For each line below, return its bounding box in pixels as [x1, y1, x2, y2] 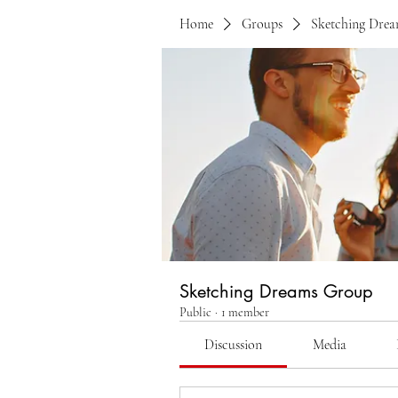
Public [179, 305, 211, 320]
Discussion [204, 336, 263, 354]
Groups [242, 15, 283, 33]
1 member [221, 305, 269, 320]
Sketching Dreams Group [179, 280, 373, 303]
